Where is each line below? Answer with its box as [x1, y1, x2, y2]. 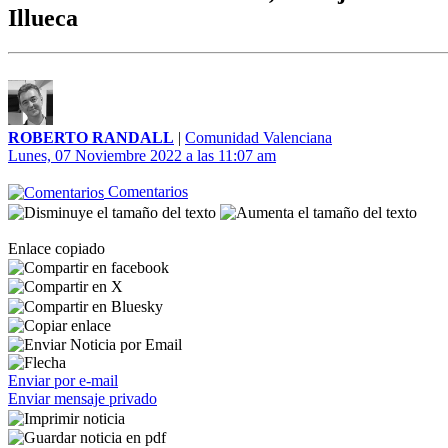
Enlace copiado [8, 239, 105, 257]
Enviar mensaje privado [8, 390, 157, 408]
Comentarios [104, 183, 188, 200]
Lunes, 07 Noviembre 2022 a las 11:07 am [8, 147, 276, 164]
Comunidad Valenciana [185, 129, 332, 146]
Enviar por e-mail [8, 372, 118, 390]
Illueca [8, 5, 78, 32]
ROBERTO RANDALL [8, 129, 174, 146]
